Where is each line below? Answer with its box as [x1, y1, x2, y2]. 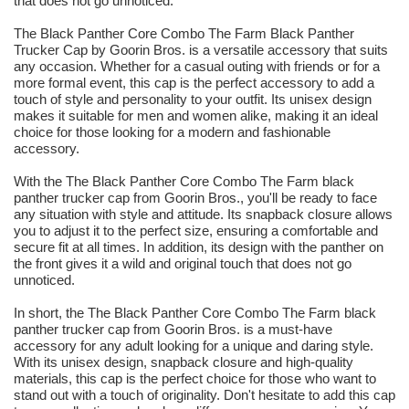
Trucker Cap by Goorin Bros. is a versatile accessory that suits [14, 42, 388, 58]
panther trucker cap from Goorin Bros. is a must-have [14, 321, 332, 338]
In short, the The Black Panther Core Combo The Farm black [14, 305, 376, 321]
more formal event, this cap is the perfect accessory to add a [14, 75, 374, 91]
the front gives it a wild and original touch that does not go [14, 256, 351, 272]
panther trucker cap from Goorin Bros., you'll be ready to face [14, 190, 377, 206]
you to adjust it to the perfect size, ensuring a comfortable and [14, 223, 378, 239]
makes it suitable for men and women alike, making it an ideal [14, 108, 378, 124]
